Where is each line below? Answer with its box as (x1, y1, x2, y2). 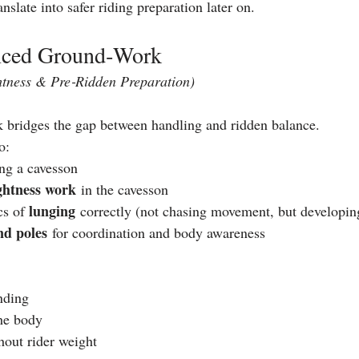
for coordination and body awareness (47, 222, 265, 242)
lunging (29, 200, 75, 221)
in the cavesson (76, 179, 168, 199)
